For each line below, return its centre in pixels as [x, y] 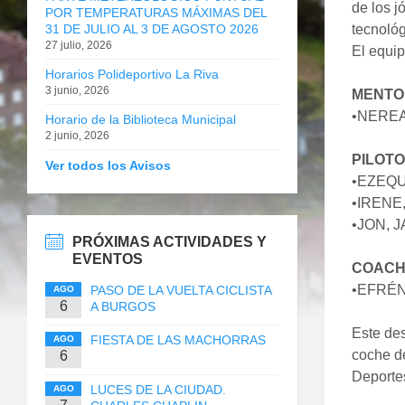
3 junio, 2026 [77, 90]
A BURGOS [123, 306]
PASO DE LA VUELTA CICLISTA [181, 290]
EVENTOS [108, 259]
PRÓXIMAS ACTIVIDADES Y [170, 241]
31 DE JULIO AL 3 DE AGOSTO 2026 [152, 28]
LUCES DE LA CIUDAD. [158, 389]
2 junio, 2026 [77, 135]
